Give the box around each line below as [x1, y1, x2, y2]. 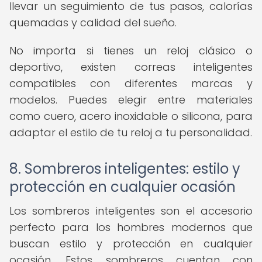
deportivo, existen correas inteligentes [9, 60, 253, 74]
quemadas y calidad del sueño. [9, 15, 177, 30]
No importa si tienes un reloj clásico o [9, 43, 253, 58]
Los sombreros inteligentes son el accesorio [9, 204, 253, 218]
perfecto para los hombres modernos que [9, 220, 253, 235]
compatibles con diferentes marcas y [9, 76, 253, 91]
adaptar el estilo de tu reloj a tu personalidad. [9, 125, 252, 140]
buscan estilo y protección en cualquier [9, 236, 253, 251]
